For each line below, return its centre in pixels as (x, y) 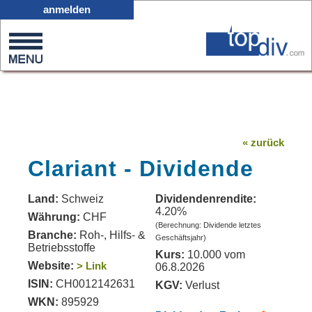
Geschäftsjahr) (181, 237)
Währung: (55, 217)
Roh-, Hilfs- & (111, 235)
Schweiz (83, 199)
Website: (51, 266)
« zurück (263, 142)
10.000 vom (215, 255)
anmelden (67, 9)
